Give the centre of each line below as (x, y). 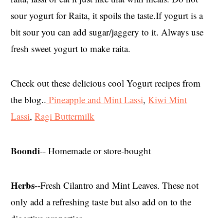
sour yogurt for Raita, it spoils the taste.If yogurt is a (107, 16)
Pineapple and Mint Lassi (95, 100)
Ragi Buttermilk (65, 116)
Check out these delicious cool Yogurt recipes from (106, 83)
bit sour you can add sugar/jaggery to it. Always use (107, 32)
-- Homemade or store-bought (96, 151)
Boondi (26, 151)
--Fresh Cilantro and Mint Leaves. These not (117, 185)
